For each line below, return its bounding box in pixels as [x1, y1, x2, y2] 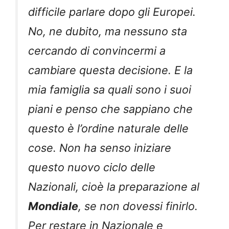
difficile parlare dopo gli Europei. [28, 5, 196, 18]
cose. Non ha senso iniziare [28, 141, 171, 154]
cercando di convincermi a [28, 43, 166, 57]
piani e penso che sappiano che [28, 102, 193, 116]
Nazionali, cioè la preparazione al [28, 179, 199, 193]
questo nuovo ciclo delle [28, 160, 155, 174]
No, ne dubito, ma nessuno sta [28, 24, 187, 38]
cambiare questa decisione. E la [28, 63, 193, 77]
